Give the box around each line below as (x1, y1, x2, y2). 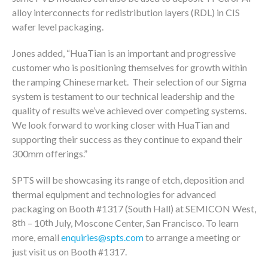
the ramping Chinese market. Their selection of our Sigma (12, 76, 246, 87)
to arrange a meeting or (144, 232, 240, 243)
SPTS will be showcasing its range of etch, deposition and (12, 174, 244, 185)
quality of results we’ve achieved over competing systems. (12, 105, 246, 116)
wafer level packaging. (12, 21, 103, 32)
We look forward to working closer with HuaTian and (12, 119, 230, 130)
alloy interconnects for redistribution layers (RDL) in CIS (12, 7, 240, 18)
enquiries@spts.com (61, 232, 144, 243)
